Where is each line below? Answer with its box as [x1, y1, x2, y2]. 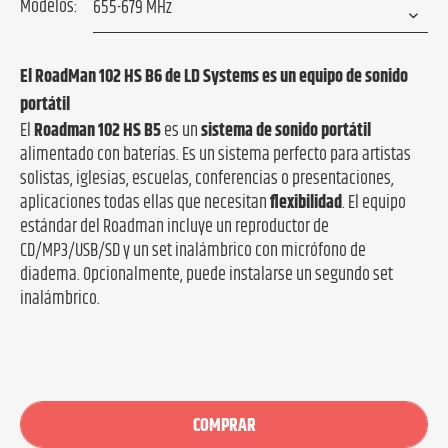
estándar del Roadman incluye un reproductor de [20, 213, 329, 241]
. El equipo [342, 189, 406, 217]
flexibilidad [270, 189, 342, 217]
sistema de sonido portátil [201, 117, 371, 145]
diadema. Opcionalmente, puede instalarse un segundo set [20, 261, 393, 289]
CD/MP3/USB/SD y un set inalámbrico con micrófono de [20, 237, 366, 265]
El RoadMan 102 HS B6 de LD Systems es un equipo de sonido [20, 63, 408, 91]
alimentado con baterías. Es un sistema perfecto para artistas [20, 141, 411, 169]
